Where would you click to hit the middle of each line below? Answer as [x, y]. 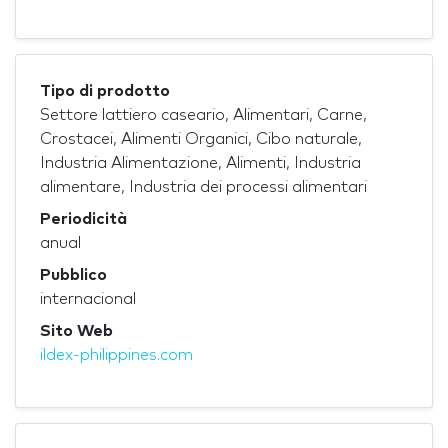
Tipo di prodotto [105, 90]
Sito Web [76, 330]
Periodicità [83, 218]
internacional [88, 298]
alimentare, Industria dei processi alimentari [203, 186]
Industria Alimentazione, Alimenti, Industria [200, 162]
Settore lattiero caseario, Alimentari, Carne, [203, 114]
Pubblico [73, 274]
